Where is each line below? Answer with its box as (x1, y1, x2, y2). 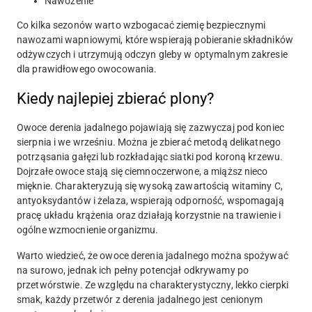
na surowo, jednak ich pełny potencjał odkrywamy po (17, 265, 249, 276)
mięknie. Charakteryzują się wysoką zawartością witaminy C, (17, 180, 283, 192)
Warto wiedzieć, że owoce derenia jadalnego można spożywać (17, 250, 288, 262)
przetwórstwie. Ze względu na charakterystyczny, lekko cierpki (17, 279, 289, 291)
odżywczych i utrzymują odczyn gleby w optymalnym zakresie (17, 49, 288, 61)
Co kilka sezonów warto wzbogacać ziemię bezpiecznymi (17, 19, 266, 31)
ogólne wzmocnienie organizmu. (17, 224, 161, 236)
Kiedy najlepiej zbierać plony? (17, 90, 214, 108)
